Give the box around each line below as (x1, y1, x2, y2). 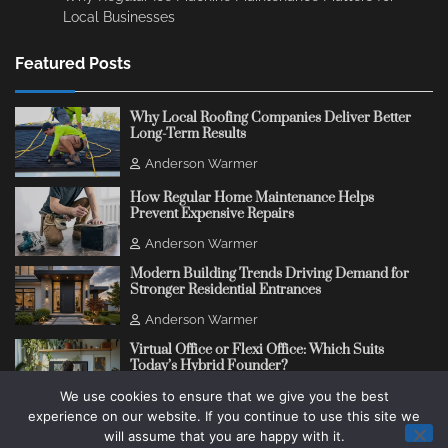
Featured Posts (15, 53, 131, 73)
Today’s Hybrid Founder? (129, 357, 288, 376)
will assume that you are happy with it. (103, 428, 345, 444)
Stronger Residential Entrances (129, 281, 321, 300)
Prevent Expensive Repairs (129, 204, 294, 223)
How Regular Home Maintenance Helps (129, 188, 374, 207)
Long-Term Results (129, 125, 246, 144)
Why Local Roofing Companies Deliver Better (129, 109, 411, 128)
